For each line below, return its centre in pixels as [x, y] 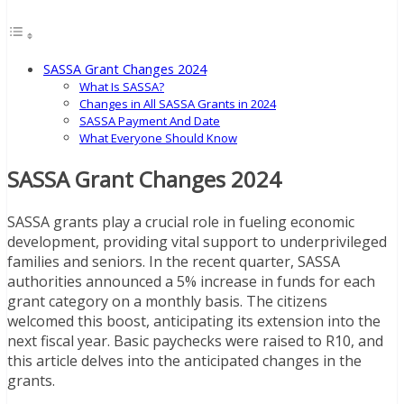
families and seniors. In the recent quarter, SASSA [174, 261]
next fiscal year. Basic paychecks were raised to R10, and [195, 340]
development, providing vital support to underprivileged [197, 241]
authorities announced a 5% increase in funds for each [191, 281]
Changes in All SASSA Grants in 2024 [178, 103]
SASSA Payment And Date [150, 120]
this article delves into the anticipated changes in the [184, 360]
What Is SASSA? [122, 86]
